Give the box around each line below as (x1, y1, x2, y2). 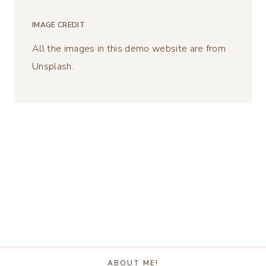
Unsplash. (32, 60, 74, 74)
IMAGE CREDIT (32, 20, 85, 30)
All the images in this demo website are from (32, 42, 226, 56)
